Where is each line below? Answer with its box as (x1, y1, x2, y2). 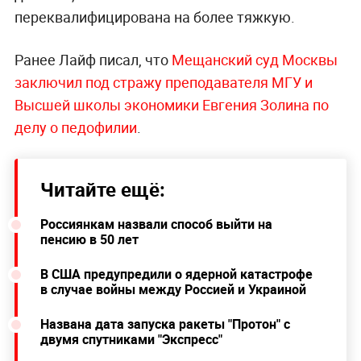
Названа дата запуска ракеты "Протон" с (39, 314, 290, 333)
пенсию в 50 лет (39, 230, 139, 248)
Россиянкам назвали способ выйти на (39, 214, 272, 233)
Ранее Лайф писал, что (14, 49, 172, 69)
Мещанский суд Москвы (171, 49, 338, 69)
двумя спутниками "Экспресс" (39, 330, 222, 348)
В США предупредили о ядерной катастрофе (39, 264, 313, 283)
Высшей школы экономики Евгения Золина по (14, 94, 329, 114)
